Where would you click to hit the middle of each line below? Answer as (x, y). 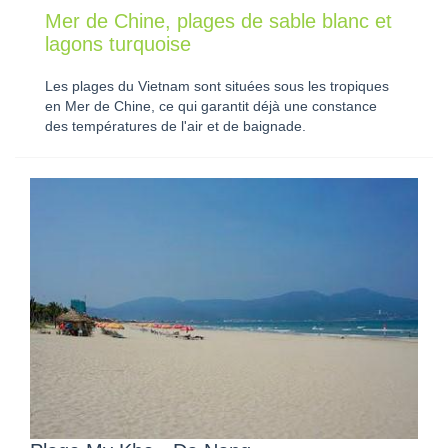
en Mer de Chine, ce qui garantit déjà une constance (211, 107)
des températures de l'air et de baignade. (175, 127)
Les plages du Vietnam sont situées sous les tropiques (217, 87)
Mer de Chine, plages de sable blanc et (218, 21)
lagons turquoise (118, 44)
